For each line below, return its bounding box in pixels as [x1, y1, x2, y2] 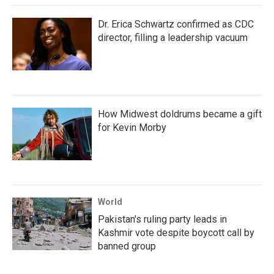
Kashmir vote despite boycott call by [98, 227, 254, 239]
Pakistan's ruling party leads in [98, 213, 227, 225]
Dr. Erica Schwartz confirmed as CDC [98, 18, 254, 30]
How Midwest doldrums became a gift [98, 108, 262, 120]
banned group [98, 240, 156, 252]
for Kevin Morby [98, 122, 166, 133]
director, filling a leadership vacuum [98, 32, 248, 43]
